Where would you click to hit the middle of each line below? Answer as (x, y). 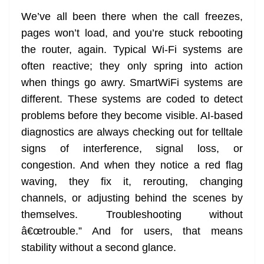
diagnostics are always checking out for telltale (132, 132)
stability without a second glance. (99, 248)
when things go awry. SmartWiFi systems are (132, 83)
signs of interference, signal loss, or (132, 149)
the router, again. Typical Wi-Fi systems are (132, 50)
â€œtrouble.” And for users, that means (132, 231)
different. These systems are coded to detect (132, 99)
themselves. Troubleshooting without (132, 215)
